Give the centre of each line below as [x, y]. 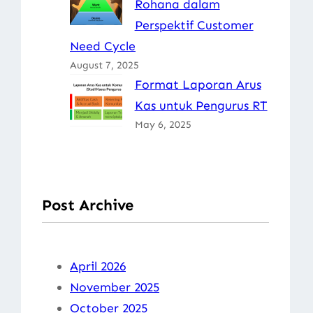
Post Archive [88, 205]
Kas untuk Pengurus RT [201, 105]
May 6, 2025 [163, 124]
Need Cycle [103, 46]
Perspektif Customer [194, 25]
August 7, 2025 [104, 65]
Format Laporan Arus [198, 84]
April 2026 [98, 266]
